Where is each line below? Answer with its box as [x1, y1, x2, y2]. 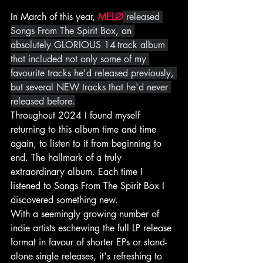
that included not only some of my [11, 53, 149, 66]
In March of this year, [11, 11, 98, 23]
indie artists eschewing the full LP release [11, 222, 174, 235]
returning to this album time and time [11, 123, 159, 136]
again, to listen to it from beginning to [11, 137, 164, 150]
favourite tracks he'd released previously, [11, 67, 177, 80]
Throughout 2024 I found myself [11, 109, 143, 122]
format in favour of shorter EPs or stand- [11, 236, 167, 249]
